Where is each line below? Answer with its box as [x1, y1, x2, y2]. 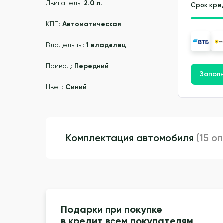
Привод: [46, 62, 74, 70]
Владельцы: [46, 41, 86, 49]
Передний [74, 62, 109, 71]
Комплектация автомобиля [66, 132, 196, 144]
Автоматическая [62, 20, 121, 29]
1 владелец [86, 41, 126, 50]
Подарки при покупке [61, 203, 162, 215]
